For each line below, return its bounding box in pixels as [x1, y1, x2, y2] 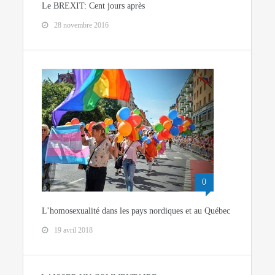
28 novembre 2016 [54, 20, 109, 29]
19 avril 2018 [54, 225, 93, 234]
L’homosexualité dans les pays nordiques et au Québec [42, 206, 231, 215]
